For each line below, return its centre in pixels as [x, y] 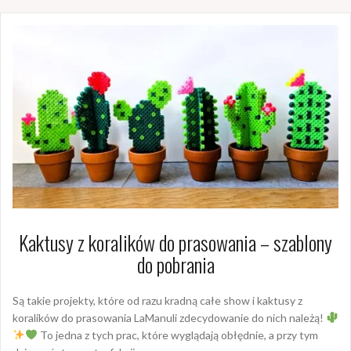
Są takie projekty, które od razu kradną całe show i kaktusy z [157, 301]
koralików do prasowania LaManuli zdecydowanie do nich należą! [169, 318]
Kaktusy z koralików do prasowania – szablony [175, 243]
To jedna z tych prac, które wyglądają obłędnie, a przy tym [177, 335]
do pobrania [175, 265]
